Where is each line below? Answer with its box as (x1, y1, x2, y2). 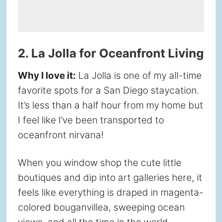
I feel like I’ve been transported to (17, 114, 164, 126)
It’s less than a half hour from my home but (17, 100, 203, 111)
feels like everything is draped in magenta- (17, 187, 204, 199)
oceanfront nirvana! (17, 129, 104, 141)
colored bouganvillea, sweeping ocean (17, 202, 185, 214)
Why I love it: (17, 70, 76, 82)
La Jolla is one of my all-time (75, 70, 202, 82)
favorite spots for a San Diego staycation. (17, 85, 199, 97)
